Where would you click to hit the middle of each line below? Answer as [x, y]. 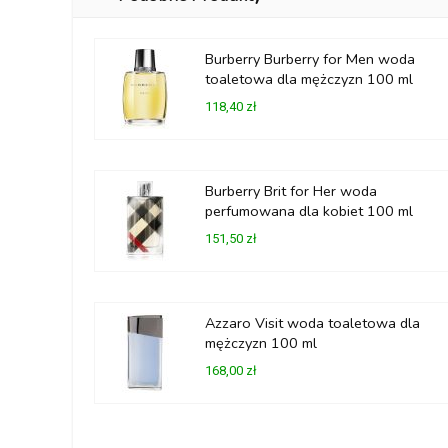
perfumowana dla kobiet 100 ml [309, 211]
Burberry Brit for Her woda [291, 191]
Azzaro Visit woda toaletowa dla [312, 323]
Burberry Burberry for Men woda [310, 59]
